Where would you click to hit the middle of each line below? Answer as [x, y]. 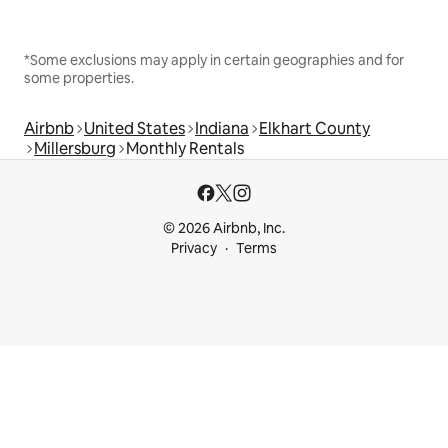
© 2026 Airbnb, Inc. [224, 228]
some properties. [79, 77]
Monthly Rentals [185, 148]
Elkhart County [314, 128]
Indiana [222, 128]
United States [134, 128]
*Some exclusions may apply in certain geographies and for [214, 59]
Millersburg [75, 148]
